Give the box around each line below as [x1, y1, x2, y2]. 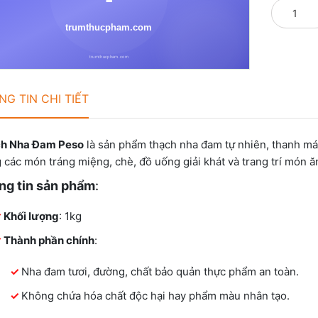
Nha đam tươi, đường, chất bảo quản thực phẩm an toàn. [21, 264, 299, 278]
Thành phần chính [4, 233, 94, 247]
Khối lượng [4, 209, 59, 223]
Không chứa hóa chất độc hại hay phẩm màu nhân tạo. [21, 288, 290, 302]
